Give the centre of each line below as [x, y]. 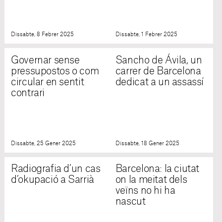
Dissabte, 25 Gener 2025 [44, 143]
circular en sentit [48, 82]
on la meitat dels [151, 180]
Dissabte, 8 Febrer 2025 [43, 35]
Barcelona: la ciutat [157, 169]
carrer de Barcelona [158, 71]
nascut [130, 202]
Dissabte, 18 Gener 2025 [147, 143]
